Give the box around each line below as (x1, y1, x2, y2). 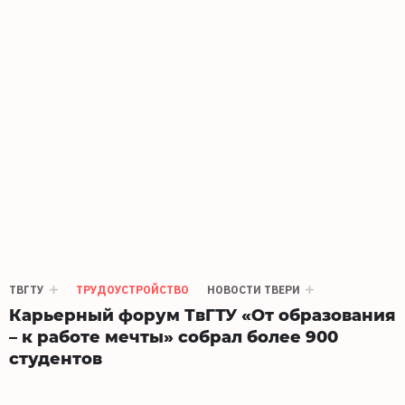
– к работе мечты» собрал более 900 (9, 325, 338, 347)
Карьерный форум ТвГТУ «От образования (9, 303, 395, 325)
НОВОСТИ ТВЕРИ (207, 283, 300, 297)
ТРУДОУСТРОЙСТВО (76, 283, 189, 297)
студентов (9, 346, 102, 369)
